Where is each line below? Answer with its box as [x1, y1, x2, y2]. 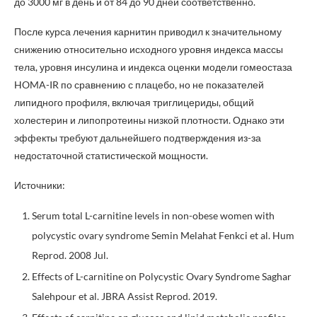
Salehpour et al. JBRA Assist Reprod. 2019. [32, 290, 217, 302]
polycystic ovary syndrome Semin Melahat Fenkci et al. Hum [32, 229, 294, 241]
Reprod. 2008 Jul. [32, 249, 108, 261]
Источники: [14, 179, 65, 191]
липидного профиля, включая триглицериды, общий [14, 96, 254, 108]
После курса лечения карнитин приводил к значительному [14, 25, 282, 38]
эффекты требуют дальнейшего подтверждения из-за [14, 132, 261, 144]
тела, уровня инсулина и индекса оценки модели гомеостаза [14, 61, 292, 73]
